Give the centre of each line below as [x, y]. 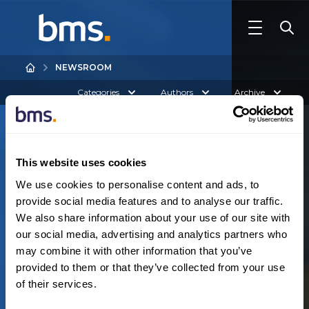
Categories [98, 92]
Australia [48, 233]
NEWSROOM [83, 67]
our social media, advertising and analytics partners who [151, 234]
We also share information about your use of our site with [153, 217]
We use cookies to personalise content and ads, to [138, 184]
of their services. [56, 283]
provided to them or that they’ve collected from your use [150, 267]
